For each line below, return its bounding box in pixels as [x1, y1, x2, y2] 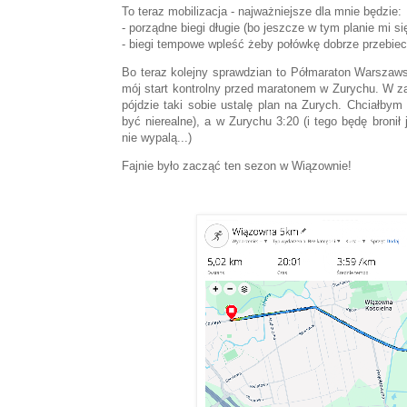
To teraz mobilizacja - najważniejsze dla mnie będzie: [122, 4, 402, 18]
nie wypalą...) [122, 130, 192, 144]
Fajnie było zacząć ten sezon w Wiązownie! [122, 158, 359, 173]
